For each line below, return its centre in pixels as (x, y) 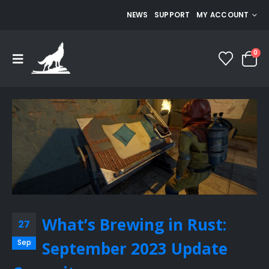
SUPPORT (172, 15)
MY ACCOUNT (222, 15)
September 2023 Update (135, 249)
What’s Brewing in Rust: (134, 225)
